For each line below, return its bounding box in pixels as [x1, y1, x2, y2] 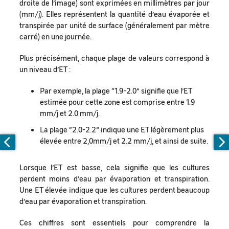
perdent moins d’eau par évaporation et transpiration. [19, 173, 210, 184]
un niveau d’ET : [19, 63, 71, 74]
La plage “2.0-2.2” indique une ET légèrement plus [40, 124, 204, 134]
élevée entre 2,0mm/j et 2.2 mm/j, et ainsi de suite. [40, 135, 208, 146]
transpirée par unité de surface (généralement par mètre [19, 19, 210, 30]
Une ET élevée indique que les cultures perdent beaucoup [19, 184, 210, 195]
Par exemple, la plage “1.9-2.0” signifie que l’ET [40, 85, 192, 96]
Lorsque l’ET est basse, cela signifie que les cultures [19, 162, 210, 172]
